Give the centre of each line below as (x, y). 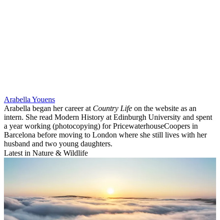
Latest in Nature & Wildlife (46, 153)
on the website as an (164, 109)
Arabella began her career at (48, 109)
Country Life (112, 109)
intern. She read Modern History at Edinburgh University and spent (108, 117)
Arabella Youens (29, 100)
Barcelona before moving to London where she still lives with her (105, 135)
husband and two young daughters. (58, 144)
